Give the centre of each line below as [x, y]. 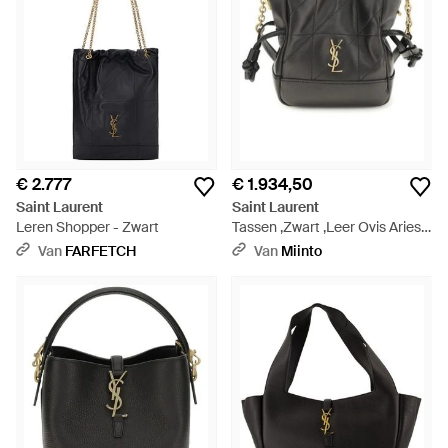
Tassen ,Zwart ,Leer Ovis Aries [326, 227]
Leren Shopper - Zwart [87, 227]
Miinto [301, 251]
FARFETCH [100, 251]
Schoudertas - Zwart [297, 247]
